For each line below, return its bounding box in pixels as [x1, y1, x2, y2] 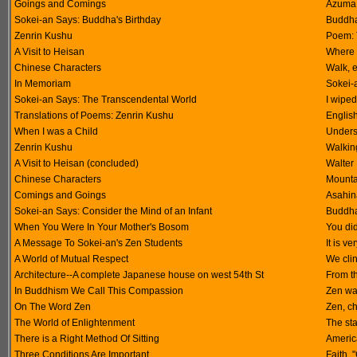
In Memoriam [14, 78, 71, 89]
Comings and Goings [14, 190, 106, 201]
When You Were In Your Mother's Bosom [14, 222, 189, 233]
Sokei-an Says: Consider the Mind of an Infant [14, 206, 212, 217]
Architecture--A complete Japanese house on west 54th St [14, 269, 264, 280]
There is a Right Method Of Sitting [14, 333, 159, 344]
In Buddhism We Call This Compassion [14, 285, 183, 296]
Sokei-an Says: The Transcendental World [14, 94, 197, 105]
